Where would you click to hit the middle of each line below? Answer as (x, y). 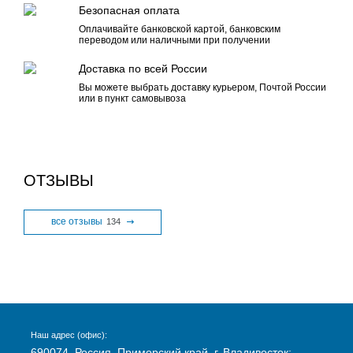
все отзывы (78, 222)
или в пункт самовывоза (132, 98)
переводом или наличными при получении (175, 40)
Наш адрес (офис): (69, 335)
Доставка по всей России (143, 69)
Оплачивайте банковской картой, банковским (180, 29)
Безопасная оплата (129, 10)
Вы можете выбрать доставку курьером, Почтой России (203, 87)
